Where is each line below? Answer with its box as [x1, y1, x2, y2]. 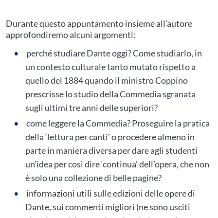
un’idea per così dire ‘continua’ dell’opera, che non [25, 159, 209, 169]
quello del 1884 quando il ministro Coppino [25, 75, 188, 86]
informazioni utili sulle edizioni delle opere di [26, 188, 195, 199]
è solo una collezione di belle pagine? [25, 172, 162, 183]
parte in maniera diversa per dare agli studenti [25, 145, 198, 156]
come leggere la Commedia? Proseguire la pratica [26, 118, 210, 128]
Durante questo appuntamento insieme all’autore [6, 18, 192, 29]
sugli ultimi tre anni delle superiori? [25, 102, 158, 113]
